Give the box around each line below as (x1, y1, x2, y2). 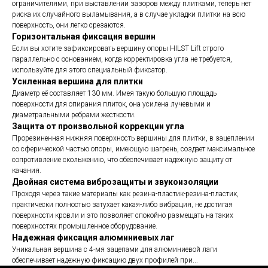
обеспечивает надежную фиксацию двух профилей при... (12, 256, 198, 264)
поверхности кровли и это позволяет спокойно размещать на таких (12, 211, 233, 220)
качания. (12, 166, 41, 175)
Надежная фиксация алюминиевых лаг (12, 233, 175, 242)
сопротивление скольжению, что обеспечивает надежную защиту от (12, 156, 232, 164)
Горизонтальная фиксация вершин (12, 32, 156, 41)
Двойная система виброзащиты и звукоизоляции (12, 177, 218, 187)
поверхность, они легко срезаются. (12, 21, 126, 29)
